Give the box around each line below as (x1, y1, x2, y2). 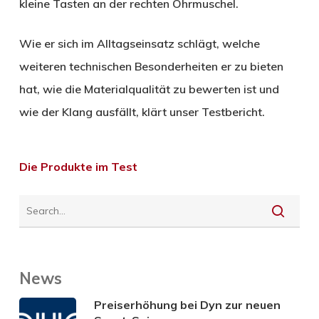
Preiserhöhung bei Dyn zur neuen (93, 297, 281, 312)
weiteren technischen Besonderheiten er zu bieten (19, 58, 283, 73)
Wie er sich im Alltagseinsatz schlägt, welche (19, 36, 260, 51)
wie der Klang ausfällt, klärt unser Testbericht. (19, 104, 265, 119)
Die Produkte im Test (19, 159, 137, 174)
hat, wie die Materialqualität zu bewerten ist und (19, 81, 279, 96)
